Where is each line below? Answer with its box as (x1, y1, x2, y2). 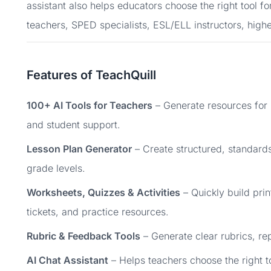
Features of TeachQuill (27, 68, 156, 82)
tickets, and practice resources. (27, 206, 169, 218)
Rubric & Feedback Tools (27, 230, 140, 242)
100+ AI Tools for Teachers (27, 99, 152, 111)
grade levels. (27, 162, 85, 174)
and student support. (27, 119, 120, 131)
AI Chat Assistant (27, 254, 108, 266)
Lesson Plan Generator (27, 143, 132, 155)
